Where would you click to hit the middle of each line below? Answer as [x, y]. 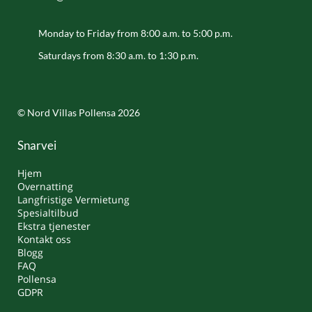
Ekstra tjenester [54, 226]
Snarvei [37, 146]
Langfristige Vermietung [73, 200]
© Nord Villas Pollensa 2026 [79, 113]
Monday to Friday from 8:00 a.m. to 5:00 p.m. [135, 33]
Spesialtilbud [48, 213]
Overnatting [45, 187]
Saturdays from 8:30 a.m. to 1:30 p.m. [118, 56]
